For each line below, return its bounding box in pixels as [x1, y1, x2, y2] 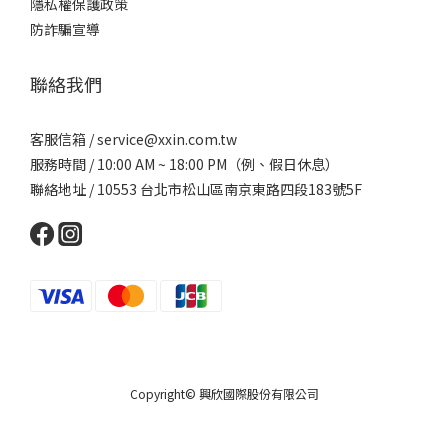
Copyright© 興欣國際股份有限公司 [129, 385, 319, 402]
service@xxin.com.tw [97, 129, 237, 149]
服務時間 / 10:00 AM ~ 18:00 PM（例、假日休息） [30, 154, 339, 174]
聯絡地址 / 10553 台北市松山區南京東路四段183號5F [30, 179, 362, 199]
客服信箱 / [30, 129, 97, 149]
